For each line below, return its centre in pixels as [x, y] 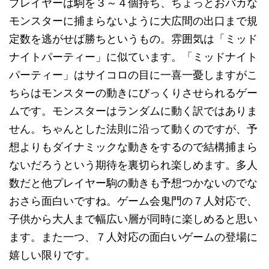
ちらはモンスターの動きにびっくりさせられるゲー [133, 93]
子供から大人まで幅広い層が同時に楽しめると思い [133, 219]
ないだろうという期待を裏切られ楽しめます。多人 [133, 165]
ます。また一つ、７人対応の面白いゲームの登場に [133, 237]
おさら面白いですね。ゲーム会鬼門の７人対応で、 [133, 201]
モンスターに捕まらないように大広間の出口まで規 [133, 21]
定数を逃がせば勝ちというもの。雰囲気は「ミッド [133, 39]
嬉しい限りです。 [52, 255]
